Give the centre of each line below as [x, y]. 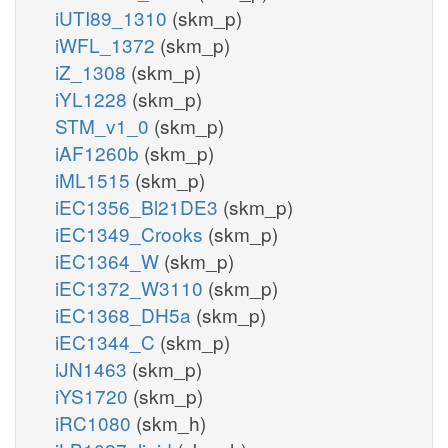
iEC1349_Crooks [131, 233]
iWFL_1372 [107, 44]
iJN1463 [93, 368]
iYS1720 [94, 395]
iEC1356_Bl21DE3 [139, 206]
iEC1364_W [109, 260]
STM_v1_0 [104, 125]
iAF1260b [99, 152]
